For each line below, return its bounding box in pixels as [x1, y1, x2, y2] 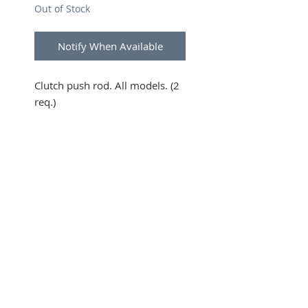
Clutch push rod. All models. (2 [34, 78, 179, 92]
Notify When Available [57, 38, 163, 53]
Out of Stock [34, 1, 90, 15]
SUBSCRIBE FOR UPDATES [14, 244, 136, 258]
